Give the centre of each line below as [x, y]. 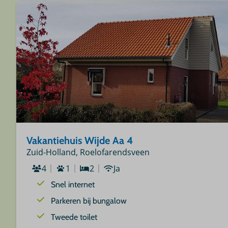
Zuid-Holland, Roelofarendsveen [88, 152]
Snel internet [73, 185]
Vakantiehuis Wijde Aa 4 [80, 141]
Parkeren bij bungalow [89, 201]
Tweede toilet [74, 217]
